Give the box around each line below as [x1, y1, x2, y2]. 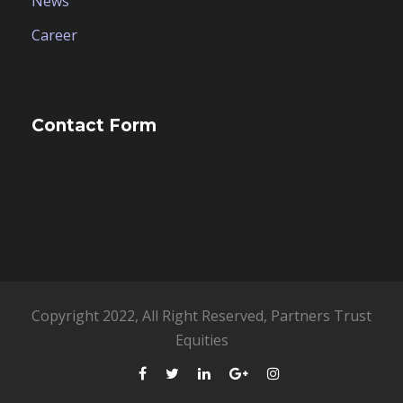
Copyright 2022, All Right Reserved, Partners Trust [31, 306, 372, 327]
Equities [175, 330, 228, 351]
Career [31, 25, 77, 46]
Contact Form [31, 115, 157, 137]
